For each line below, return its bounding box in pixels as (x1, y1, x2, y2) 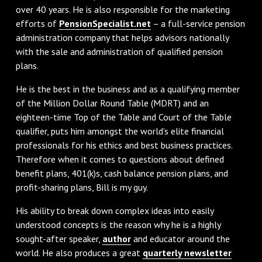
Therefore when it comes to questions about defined (15, 153, 224, 165)
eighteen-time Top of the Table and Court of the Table (15, 111, 232, 123)
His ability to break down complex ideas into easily (15, 204, 213, 216)
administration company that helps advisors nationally (15, 31, 229, 43)
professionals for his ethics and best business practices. (15, 139, 232, 151)
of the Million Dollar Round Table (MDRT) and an (15, 96, 209, 109)
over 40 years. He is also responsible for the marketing (15, 3, 230, 15)
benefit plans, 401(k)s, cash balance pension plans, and (15, 167, 228, 179)
